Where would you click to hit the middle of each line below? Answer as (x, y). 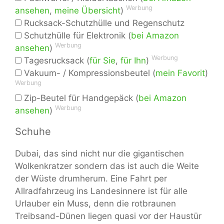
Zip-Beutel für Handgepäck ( (80, 98)
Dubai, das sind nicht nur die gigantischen (99, 153)
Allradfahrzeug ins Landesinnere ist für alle (101, 191)
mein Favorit (180, 73)
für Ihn (133, 60)
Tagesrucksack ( (55, 60)
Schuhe (33, 131)
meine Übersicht (87, 10)
